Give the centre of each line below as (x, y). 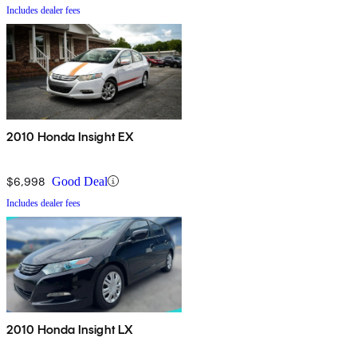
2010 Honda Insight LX (70, 329)
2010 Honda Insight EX (71, 136)
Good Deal (80, 181)
